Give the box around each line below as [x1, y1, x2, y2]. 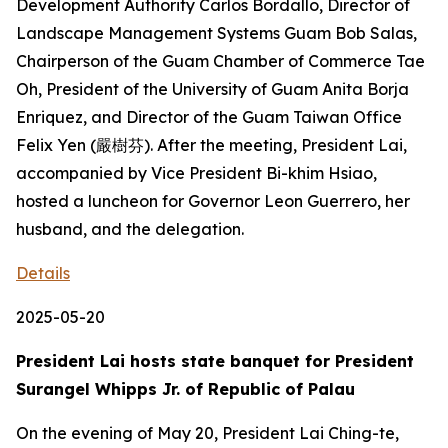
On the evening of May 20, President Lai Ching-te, [16, 423, 399, 443]
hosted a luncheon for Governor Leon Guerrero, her [16, 191, 410, 211]
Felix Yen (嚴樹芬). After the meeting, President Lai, [16, 135, 407, 155]
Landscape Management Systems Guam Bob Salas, [16, 23, 417, 43]
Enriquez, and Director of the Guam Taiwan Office [16, 107, 402, 127]
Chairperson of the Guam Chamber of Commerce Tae [16, 51, 425, 71]
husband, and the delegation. [16, 219, 244, 239]
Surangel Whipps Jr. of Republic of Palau [16, 379, 355, 399]
